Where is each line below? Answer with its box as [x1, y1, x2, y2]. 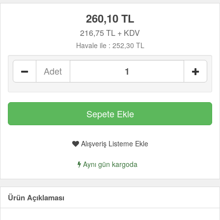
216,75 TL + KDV [80, 27, 140, 38]
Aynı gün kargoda [81, 159, 137, 169]
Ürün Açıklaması [8, 192, 64, 203]
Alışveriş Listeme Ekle [79, 138, 148, 148]
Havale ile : [76, 40, 112, 50]
